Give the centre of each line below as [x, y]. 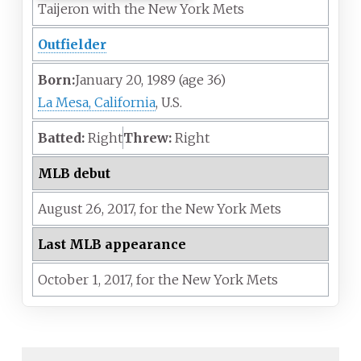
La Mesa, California [97, 102]
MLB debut [74, 173]
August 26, [71, 208]
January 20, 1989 [125, 79]
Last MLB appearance [112, 244]
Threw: [147, 137]
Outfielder [72, 44]
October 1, [69, 279]
